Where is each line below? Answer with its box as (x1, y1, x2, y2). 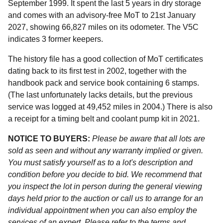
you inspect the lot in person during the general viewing (8, 182, 202, 191)
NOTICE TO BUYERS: (8, 134, 90, 143)
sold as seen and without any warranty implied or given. (8, 146, 203, 155)
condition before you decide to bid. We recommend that (8, 170, 202, 179)
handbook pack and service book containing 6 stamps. (8, 78, 199, 87)
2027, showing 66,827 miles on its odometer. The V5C (8, 22, 199, 31)
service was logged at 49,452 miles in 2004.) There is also (8, 102, 213, 111)
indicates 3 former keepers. (8, 34, 105, 43)
